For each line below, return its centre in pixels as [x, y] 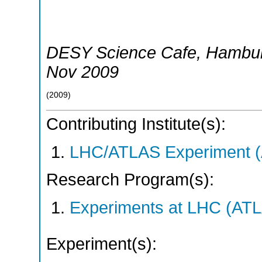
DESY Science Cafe [121, 52]
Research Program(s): [130, 180]
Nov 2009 [82, 72]
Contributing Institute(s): [136, 124]
